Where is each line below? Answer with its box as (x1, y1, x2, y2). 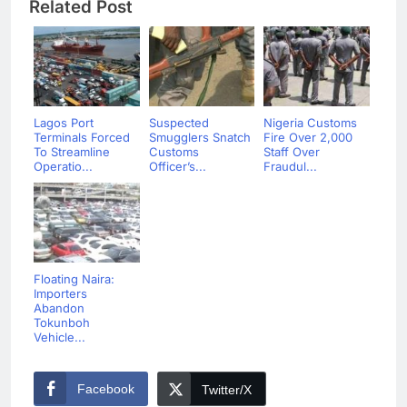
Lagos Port (34, 115, 94, 131)
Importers (34, 286, 87, 302)
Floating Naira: (34, 272, 114, 287)
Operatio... (34, 159, 93, 174)
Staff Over (263, 144, 320, 160)
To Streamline (34, 144, 110, 160)
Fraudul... (263, 159, 317, 174)
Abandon (34, 301, 84, 316)
